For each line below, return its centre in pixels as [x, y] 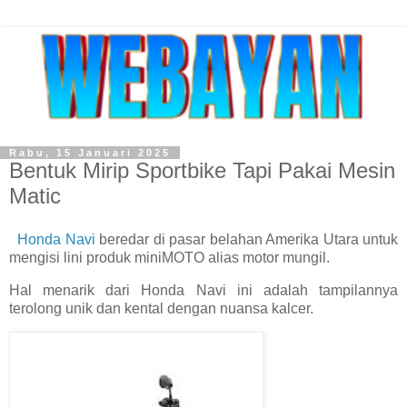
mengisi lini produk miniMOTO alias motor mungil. [169, 257]
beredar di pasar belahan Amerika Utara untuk [246, 239]
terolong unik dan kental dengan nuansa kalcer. [161, 308]
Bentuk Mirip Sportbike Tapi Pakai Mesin [202, 170]
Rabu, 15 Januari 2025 [90, 153]
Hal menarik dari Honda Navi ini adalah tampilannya [203, 290]
